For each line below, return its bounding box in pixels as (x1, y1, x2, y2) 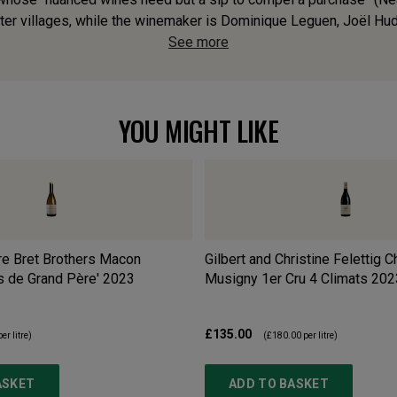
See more (168, 34, 229, 51)
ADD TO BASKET (229, 377, 329, 392)
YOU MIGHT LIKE (118, 111, 279, 152)
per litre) (301, 331, 338, 341)
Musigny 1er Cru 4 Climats (205, 270, 368, 288)
